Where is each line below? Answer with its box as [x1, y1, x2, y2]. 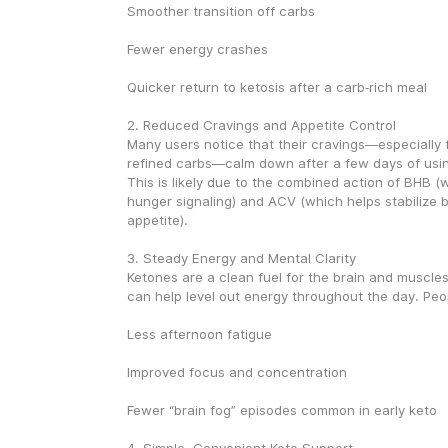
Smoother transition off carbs [126, 3, 315, 19]
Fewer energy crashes [126, 41, 268, 57]
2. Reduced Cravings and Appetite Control [126, 117, 396, 133]
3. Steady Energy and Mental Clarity [126, 250, 356, 266]
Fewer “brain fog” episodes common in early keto [126, 402, 437, 418]
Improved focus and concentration [126, 364, 347, 380]
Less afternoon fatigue [126, 326, 272, 342]
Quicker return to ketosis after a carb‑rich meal [126, 79, 427, 95]
